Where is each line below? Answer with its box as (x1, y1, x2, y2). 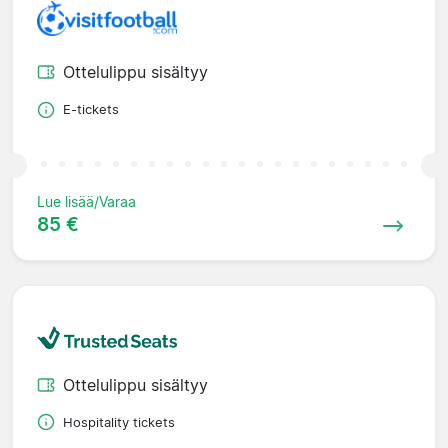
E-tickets (63, 102, 119, 118)
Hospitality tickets (63, 414, 175, 430)
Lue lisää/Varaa (37, 193, 136, 211)
